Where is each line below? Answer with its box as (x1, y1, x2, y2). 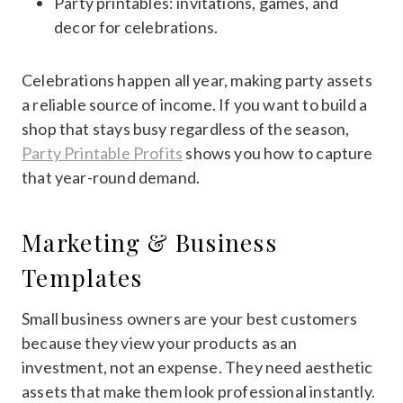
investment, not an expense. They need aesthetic (22, 356, 373, 377)
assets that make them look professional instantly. (22, 381, 375, 401)
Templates (22, 261, 143, 293)
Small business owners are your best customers (22, 308, 358, 328)
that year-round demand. (22, 166, 201, 187)
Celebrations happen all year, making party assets (22, 69, 372, 90)
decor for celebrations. (54, 16, 219, 37)
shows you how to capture (183, 142, 373, 163)
